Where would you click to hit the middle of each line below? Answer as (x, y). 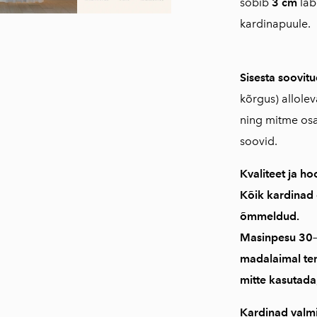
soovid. (258, 141)
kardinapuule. (275, 24)
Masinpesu (269, 237)
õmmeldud (268, 216)
